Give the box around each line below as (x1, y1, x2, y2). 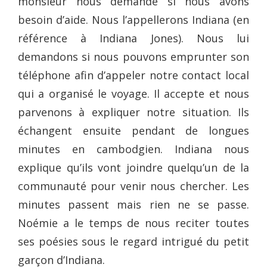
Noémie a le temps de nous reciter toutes (18, 215, 249, 230)
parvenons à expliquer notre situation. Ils (18, 104, 249, 119)
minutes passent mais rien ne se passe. (18, 197, 249, 212)
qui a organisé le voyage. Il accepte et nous (18, 86, 249, 101)
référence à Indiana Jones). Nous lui (18, 30, 249, 45)
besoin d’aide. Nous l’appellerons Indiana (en (18, 12, 249, 27)
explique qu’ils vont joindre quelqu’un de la (18, 160, 249, 175)
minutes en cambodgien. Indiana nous (18, 141, 249, 156)
